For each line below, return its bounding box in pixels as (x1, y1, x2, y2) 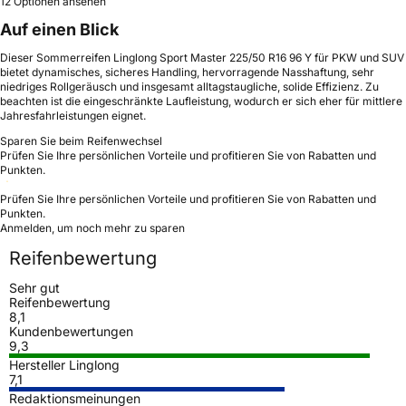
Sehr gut (9, 279, 60, 295)
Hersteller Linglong (9, 356, 120, 372)
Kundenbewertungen (9, 323, 133, 339)
